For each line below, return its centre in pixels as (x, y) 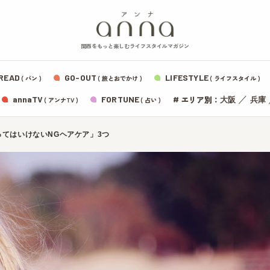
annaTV (27, 99)
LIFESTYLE (187, 77)
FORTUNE (121, 99)
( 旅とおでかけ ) (120, 78)
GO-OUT (81, 77)
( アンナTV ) (61, 100)
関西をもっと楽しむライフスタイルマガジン (135, 46)
